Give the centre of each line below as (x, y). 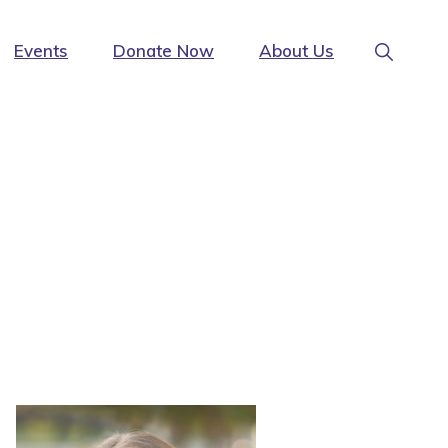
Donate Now (163, 50)
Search (406, 66)
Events (41, 50)
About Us (296, 50)
